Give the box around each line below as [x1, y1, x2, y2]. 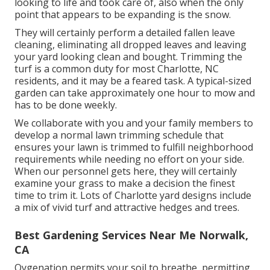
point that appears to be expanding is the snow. [14, 7, 231, 21]
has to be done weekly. [14, 98, 117, 111]
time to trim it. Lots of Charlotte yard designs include [14, 188, 251, 202]
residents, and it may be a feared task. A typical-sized [14, 74, 251, 87]
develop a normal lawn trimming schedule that [14, 128, 224, 142]
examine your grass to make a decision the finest [14, 176, 235, 190]
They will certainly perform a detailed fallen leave [14, 25, 235, 39]
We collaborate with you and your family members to [14, 116, 253, 130]
